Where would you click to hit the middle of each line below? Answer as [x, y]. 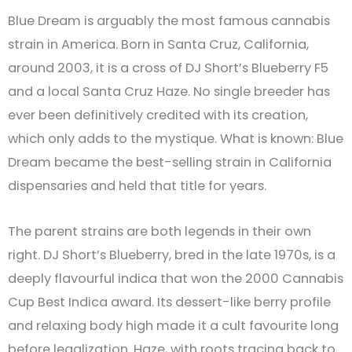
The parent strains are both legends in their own [159, 232]
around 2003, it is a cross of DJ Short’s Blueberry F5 [168, 68]
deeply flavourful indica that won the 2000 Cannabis [176, 279]
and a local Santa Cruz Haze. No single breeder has [169, 91]
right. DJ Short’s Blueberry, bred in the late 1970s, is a [172, 255]
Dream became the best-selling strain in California [170, 162]
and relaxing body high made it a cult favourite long [173, 326]
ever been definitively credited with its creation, [158, 115]
